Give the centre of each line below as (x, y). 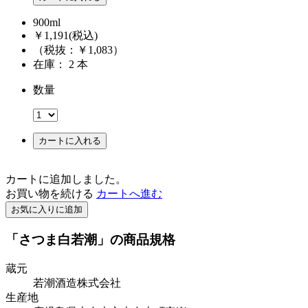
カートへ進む (129, 194)
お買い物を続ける (49, 194)
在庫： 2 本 (78, 65)
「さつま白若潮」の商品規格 (90, 239)
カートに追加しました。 (66, 179)
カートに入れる (70, 141)
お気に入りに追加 (47, 210)
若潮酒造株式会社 (77, 283)
